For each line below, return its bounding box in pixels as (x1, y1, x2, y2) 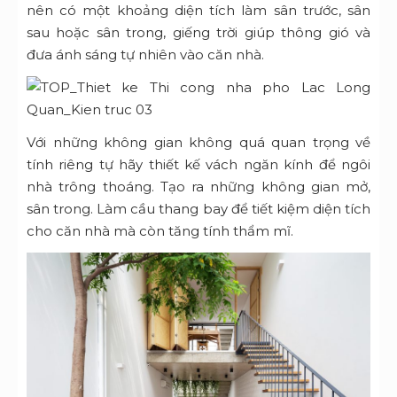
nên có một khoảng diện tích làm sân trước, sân (27, 2, 370, 19)
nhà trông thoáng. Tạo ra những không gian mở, (27, 178, 370, 196)
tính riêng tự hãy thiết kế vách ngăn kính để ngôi (27, 156, 370, 174)
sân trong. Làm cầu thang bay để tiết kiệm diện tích (27, 200, 370, 218)
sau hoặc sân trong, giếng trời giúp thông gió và (27, 24, 370, 42)
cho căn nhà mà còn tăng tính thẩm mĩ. (27, 222, 293, 240)
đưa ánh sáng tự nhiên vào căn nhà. (27, 46, 264, 64)
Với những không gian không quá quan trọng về (27, 134, 370, 152)
